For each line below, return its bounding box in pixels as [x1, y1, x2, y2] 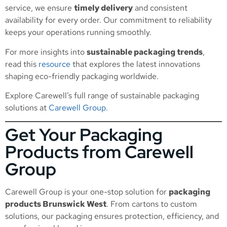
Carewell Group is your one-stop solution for [5, 186, 169, 198]
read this [5, 58, 39, 69]
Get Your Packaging [5, 123, 163, 146]
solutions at [5, 102, 49, 113]
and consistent [133, 3, 187, 14]
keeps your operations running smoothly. [5, 27, 152, 38]
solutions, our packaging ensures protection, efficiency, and [5, 211, 219, 222]
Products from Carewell [5, 140, 194, 164]
